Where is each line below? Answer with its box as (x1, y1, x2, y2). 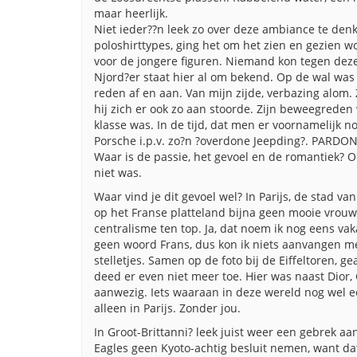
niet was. (94, 165, 142, 180)
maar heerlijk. (94, 6, 168, 21)
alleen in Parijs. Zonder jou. (94, 300, 241, 316)
